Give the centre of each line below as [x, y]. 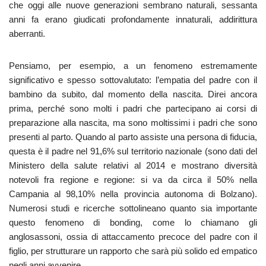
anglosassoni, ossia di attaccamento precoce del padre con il [133, 237]
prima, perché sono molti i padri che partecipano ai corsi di [133, 108]
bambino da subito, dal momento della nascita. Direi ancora [133, 94]
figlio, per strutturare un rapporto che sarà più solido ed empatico [133, 251]
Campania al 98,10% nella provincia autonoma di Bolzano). [133, 194]
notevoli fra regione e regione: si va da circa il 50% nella [133, 180]
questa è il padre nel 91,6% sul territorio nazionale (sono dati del [133, 151]
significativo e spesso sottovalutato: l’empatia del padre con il [133, 80]
